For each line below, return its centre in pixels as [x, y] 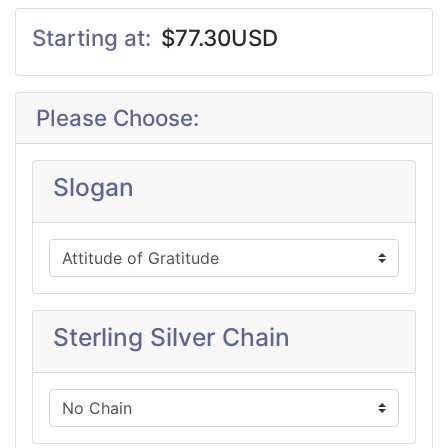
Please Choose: [117, 117]
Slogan [93, 186]
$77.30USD [219, 37]
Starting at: [94, 37]
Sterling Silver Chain [171, 336]
